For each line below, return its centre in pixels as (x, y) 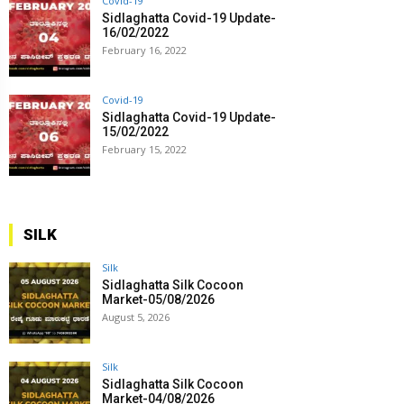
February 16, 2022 (144, 50)
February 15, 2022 (144, 150)
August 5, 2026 (136, 317)
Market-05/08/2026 (158, 300)
